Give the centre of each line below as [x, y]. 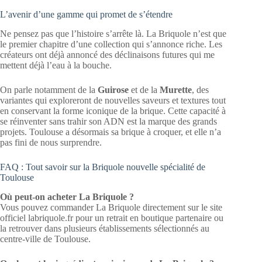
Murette [176, 89]
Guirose [113, 89]
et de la [144, 89]
